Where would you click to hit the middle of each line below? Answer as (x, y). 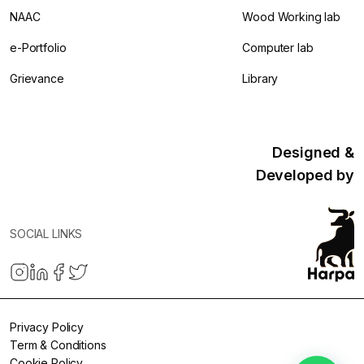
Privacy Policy (47, 327)
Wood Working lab (291, 17)
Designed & (313, 153)
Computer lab (278, 48)
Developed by (305, 175)
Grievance (37, 79)
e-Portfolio (38, 48)
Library (260, 79)
